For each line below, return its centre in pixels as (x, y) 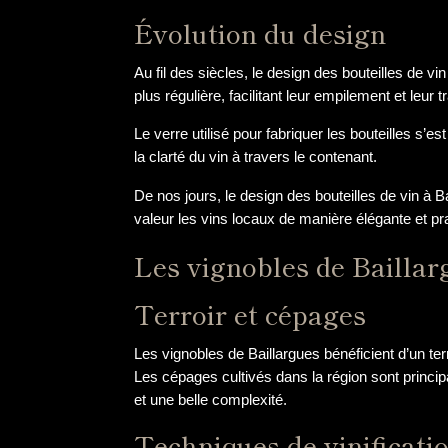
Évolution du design (260, 33)
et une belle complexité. (211, 400)
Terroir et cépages (250, 314)
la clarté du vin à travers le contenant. (256, 157)
